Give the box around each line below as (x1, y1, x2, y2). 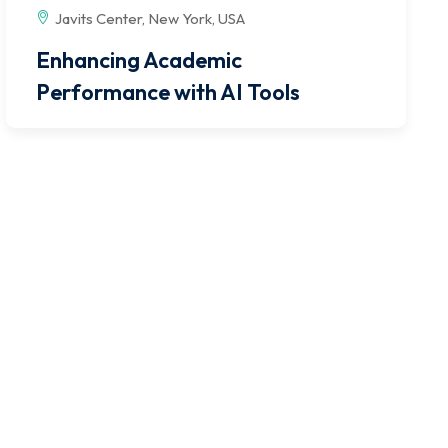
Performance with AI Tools (36, 77, 300, 106)
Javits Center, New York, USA (55, 8, 245, 28)
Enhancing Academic (36, 45, 242, 74)
